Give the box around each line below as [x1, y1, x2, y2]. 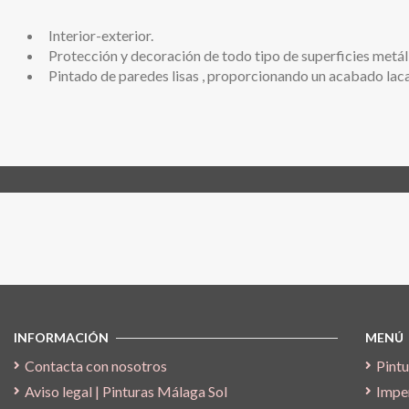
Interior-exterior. [48, 26, 153, 44]
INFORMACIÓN [14, 330, 109, 346]
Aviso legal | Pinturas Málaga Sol [25, 382, 227, 400]
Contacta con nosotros [25, 356, 167, 374]
